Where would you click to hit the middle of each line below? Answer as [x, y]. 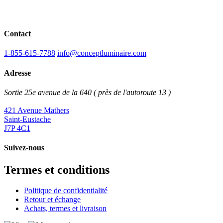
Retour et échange [52, 200]
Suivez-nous [24, 148]
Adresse [17, 73]
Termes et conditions [57, 169]
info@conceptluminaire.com [102, 53]
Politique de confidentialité [66, 191]
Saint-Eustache [27, 119]
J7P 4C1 [17, 128]
